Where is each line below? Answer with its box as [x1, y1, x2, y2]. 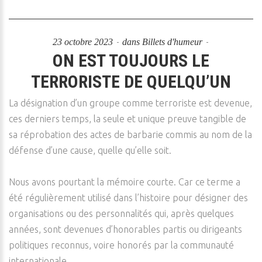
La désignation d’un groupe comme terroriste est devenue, [9, 98, 252, 108]
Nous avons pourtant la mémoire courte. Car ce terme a [9, 177, 240, 187]
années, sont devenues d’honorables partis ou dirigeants [9, 224, 242, 235]
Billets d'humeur [142, 37, 202, 47]
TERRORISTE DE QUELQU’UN [31, 71, 231, 92]
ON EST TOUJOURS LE [53, 50, 209, 71]
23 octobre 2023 [52, 37, 115, 47]
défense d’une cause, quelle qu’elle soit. [9, 145, 171, 156]
